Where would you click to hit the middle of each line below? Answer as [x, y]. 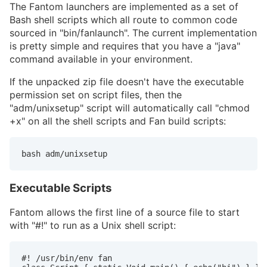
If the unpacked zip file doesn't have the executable [127, 81]
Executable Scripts [61, 188]
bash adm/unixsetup [64, 153]
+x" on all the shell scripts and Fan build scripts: [118, 121]
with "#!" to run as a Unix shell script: [93, 226]
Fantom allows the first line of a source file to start [125, 212]
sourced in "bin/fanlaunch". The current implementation [133, 32]
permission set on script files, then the [96, 94]
